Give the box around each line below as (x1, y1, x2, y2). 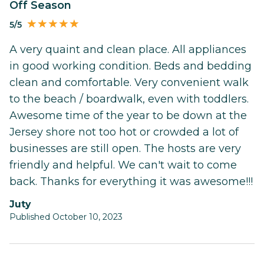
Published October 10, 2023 (9, 212, 123, 223)
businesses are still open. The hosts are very (9, 142, 241, 156)
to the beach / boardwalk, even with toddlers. (9, 93, 249, 106)
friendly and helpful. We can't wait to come (9, 159, 237, 172)
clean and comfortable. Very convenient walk (9, 76, 249, 90)
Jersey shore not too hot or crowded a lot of (9, 126, 239, 139)
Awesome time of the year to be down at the (9, 109, 247, 123)
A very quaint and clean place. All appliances (9, 43, 246, 57)
